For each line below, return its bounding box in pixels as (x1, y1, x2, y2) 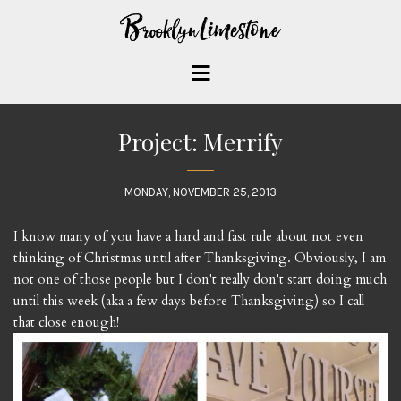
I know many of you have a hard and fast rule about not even (13, 227, 363, 246)
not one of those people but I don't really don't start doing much (13, 270, 387, 289)
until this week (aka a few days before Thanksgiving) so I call (13, 292, 364, 311)
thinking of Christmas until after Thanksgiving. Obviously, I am (13, 249, 386, 268)
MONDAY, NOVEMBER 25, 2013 (124, 185, 277, 200)
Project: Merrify (118, 126, 283, 158)
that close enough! (13, 313, 119, 332)
